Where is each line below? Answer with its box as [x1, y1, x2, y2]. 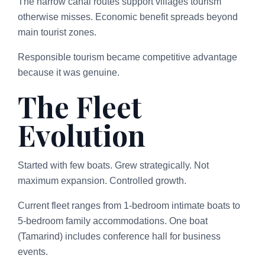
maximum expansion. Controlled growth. [18, 175, 186, 186]
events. [18, 246, 48, 257]
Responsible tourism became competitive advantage [18, 51, 237, 62]
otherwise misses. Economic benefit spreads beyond [18, 11, 238, 22]
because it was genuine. [18, 67, 119, 77]
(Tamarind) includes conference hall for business [18, 231, 221, 241]
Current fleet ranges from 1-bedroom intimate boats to [18, 200, 240, 211]
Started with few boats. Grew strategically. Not [18, 160, 209, 170]
